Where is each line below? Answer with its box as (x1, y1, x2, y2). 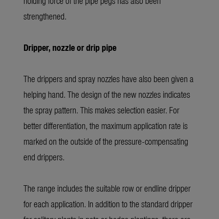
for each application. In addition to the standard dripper (23, 197, 193, 210)
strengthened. (23, 10, 66, 22)
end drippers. (23, 151, 65, 163)
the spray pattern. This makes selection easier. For (23, 104, 179, 116)
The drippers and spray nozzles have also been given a (23, 72, 194, 85)
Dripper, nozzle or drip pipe (23, 41, 116, 54)
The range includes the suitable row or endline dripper (23, 182, 191, 195)
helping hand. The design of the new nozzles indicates (23, 88, 190, 101)
